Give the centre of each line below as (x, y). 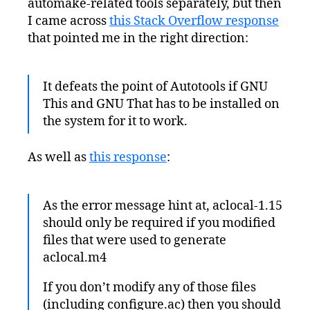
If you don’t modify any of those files (149, 288)
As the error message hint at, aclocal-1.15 (163, 206)
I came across (69, 21)
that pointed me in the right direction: (138, 38)
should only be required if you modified (159, 224)
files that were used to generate (135, 241)
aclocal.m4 (75, 258)
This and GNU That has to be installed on (161, 104)
